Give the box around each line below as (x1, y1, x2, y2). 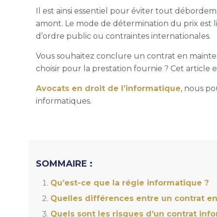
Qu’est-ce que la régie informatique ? (50, 178, 209, 187)
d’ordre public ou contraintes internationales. (36, 31, 211, 41)
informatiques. (36, 96, 92, 106)
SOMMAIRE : (36, 158, 93, 169)
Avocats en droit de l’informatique (36, 83, 181, 93)
